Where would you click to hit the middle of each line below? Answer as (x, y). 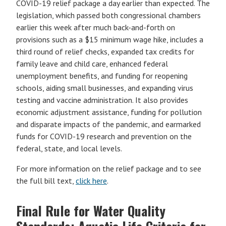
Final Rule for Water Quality (91, 211)
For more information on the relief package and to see (109, 168)
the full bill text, (46, 181)
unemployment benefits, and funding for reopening (102, 76)
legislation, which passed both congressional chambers (108, 15)
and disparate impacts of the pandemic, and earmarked (108, 124)
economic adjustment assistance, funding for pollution (109, 112)
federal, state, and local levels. (69, 148)
